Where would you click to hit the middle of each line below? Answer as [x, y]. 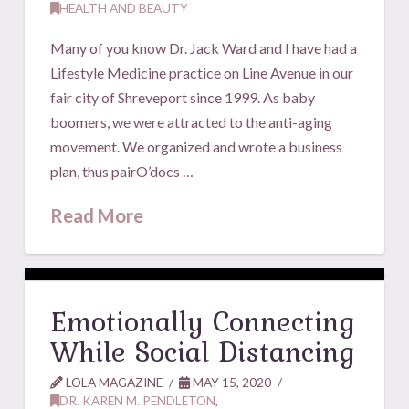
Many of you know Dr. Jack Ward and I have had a [204, 47]
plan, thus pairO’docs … [122, 171]
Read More [97, 215]
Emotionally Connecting [203, 320]
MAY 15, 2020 [231, 382]
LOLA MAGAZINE [113, 382]
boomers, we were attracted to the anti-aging [192, 121]
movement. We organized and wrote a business [197, 146]
